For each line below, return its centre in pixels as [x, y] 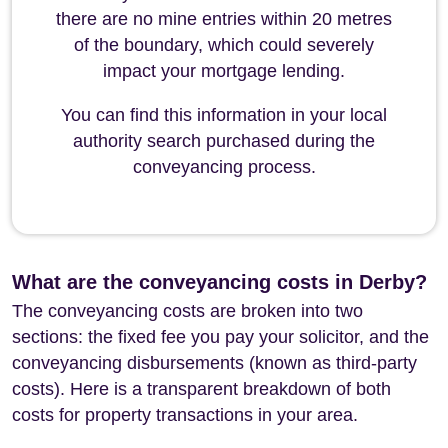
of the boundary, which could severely [224, 45]
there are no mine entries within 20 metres [224, 19]
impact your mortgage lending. [224, 71]
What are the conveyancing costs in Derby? [219, 282]
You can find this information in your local [224, 115]
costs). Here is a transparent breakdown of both [201, 389]
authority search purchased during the [224, 141]
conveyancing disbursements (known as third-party [214, 363]
